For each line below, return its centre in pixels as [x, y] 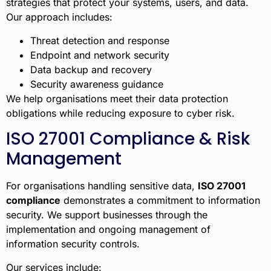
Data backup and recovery [91, 69]
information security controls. [73, 244]
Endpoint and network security [100, 55]
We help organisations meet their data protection [117, 98]
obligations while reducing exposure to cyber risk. [120, 113]
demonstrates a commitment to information [160, 201]
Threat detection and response [100, 40]
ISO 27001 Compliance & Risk [128, 139]
